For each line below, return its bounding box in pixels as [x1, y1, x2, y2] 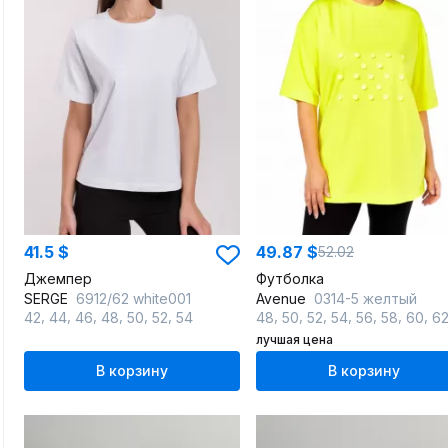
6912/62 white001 [76, 290, 191, 307]
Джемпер [24, 270, 92, 287]
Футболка [256, 270, 324, 287]
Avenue [256, 290, 310, 307]
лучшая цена [256, 332, 333, 347]
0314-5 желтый [314, 290, 417, 307]
